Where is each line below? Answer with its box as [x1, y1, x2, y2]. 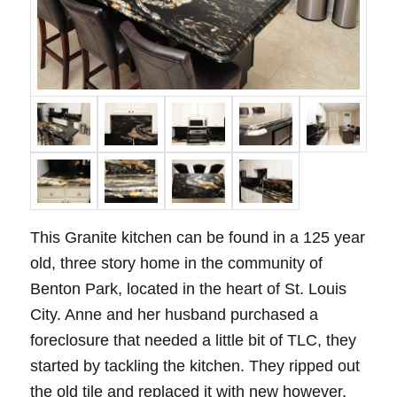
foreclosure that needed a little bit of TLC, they [29, 331, 356, 350]
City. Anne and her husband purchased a [29, 306, 318, 324]
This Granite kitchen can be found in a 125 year [29, 229, 365, 247]
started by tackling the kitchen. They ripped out [29, 357, 360, 376]
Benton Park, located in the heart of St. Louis [29, 280, 346, 299]
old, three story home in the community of [29, 254, 323, 273]
